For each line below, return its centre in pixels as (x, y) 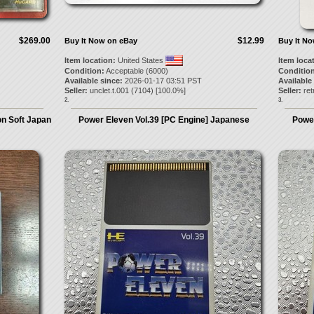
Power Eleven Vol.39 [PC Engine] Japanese (164, 120)
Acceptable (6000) (136, 71)
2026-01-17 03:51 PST (162, 81)
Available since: (93, 81)
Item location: (90, 60)
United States (140, 60)
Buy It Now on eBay (101, 41)
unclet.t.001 (109, 90)
